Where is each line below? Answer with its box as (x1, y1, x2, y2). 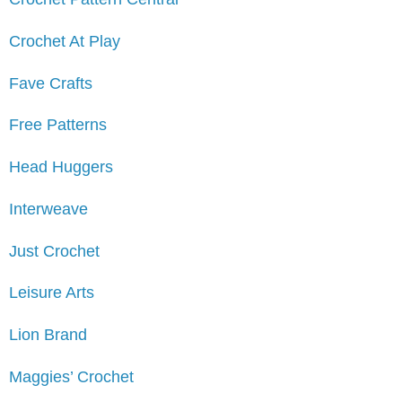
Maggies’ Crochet (9, 367, 134, 386)
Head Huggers (9, 158, 113, 176)
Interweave (9, 199, 88, 218)
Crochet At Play (9, 31, 120, 50)
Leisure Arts (9, 284, 94, 302)
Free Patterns (9, 116, 107, 135)
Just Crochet (9, 241, 100, 260)
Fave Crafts (9, 74, 92, 92)
